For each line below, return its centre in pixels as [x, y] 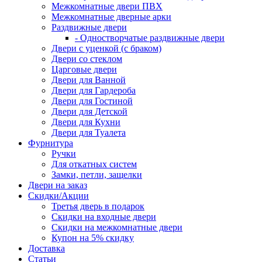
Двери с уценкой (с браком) [106, 48]
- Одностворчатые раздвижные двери [150, 38]
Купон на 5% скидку [93, 238]
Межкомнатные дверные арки [111, 17]
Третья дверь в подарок [98, 206]
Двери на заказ [58, 185]
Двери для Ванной [89, 80]
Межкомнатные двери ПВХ [107, 6]
